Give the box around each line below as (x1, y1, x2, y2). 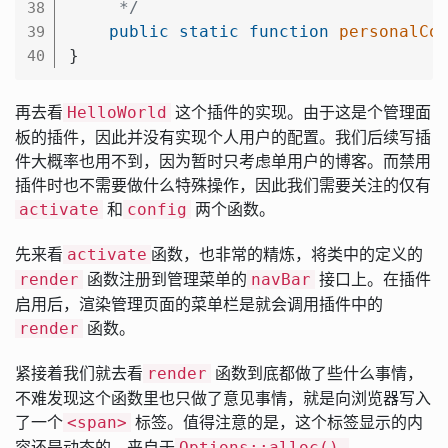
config (127, 199, 187, 219)
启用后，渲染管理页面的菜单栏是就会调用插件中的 (15, 292, 383, 315)
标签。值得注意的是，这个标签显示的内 (131, 410, 423, 433)
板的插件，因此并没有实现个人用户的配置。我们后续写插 (15, 125, 431, 148)
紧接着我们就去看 (15, 361, 143, 384)
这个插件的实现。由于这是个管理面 (171, 100, 431, 123)
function (249, 21, 329, 41)
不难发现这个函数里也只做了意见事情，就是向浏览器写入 (15, 386, 431, 409)
